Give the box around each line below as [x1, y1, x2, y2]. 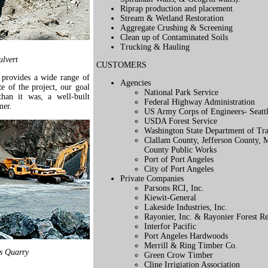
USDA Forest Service [144, 117, 217, 126]
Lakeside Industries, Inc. [144, 203, 227, 212]
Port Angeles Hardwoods [144, 232, 228, 240]
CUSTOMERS [96, 60, 147, 69]
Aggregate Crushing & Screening [120, 23, 233, 32]
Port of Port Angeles [144, 155, 214, 164]
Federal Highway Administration [144, 98, 255, 106]
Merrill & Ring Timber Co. [144, 241, 237, 250]
